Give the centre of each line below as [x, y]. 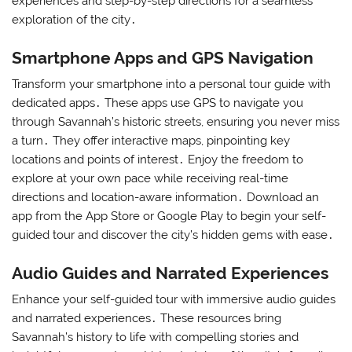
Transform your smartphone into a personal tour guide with [172, 84]
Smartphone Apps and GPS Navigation [163, 57]
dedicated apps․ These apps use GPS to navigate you [158, 103]
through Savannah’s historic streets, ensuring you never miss [176, 122]
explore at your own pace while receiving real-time [150, 179]
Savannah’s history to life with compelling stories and [156, 337]
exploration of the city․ [75, 20]
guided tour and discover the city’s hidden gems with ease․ [173, 235]
